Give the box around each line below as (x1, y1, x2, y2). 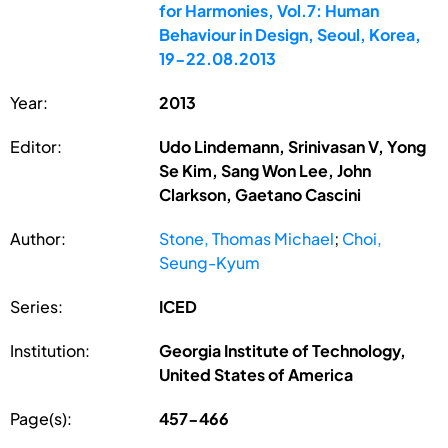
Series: (10, 295, 63, 317)
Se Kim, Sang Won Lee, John (159, 159, 372, 181)
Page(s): (10, 407, 72, 429)
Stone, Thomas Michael (159, 227, 335, 249)
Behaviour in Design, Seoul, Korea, (159, 23, 422, 45)
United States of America (159, 363, 354, 385)
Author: (10, 227, 66, 249)
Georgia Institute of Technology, (159, 339, 407, 361)
